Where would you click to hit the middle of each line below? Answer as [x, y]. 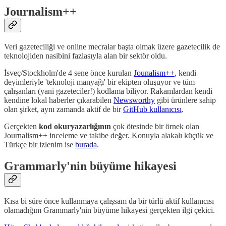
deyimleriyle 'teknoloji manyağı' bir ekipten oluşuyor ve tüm [99, 82]
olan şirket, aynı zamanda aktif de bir [64, 109]
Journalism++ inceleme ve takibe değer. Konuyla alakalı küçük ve [109, 136]
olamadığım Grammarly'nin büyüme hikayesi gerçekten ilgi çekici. [109, 210]
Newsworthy [134, 100]
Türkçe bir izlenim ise [40, 145]
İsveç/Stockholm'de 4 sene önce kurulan [69, 73]
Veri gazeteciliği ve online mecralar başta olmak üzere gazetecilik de [112, 47]
